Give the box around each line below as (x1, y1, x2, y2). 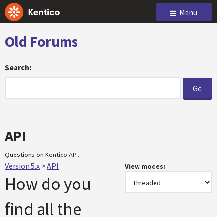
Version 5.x (5, 161, 40, 170)
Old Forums (5, 32, 78, 50)
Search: (5, 62, 31, 72)
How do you (5, 173, 91, 195)
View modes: (125, 162, 165, 170)
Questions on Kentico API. (5, 150, 79, 159)
